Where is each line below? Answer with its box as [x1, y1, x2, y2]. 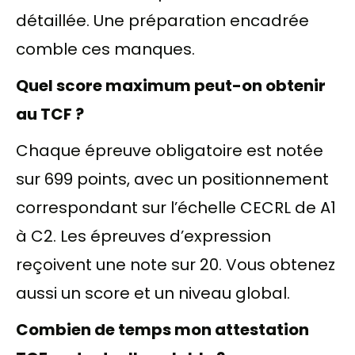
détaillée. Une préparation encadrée [16, 9, 309, 32]
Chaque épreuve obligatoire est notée [16, 139, 323, 162]
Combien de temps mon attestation [16, 318, 309, 341]
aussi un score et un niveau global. [16, 281, 290, 304]
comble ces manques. [16, 37, 195, 60]
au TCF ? [16, 102, 84, 125]
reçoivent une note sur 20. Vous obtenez [16, 253, 335, 276]
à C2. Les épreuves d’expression [16, 224, 271, 247]
